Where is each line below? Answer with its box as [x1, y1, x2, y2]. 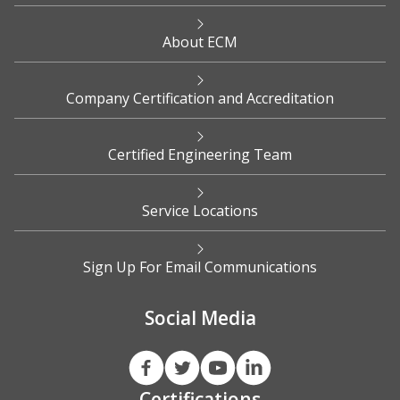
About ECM [162, 32, 237, 53]
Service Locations [142, 201, 258, 221]
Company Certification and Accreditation [66, 88, 334, 109]
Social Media [144, 305, 256, 331]
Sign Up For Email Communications [83, 257, 317, 278]
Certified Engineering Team [108, 145, 292, 165]
